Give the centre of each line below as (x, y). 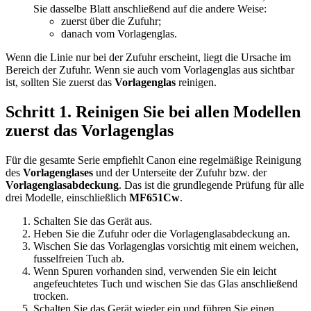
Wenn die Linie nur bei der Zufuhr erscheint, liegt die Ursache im (148, 58)
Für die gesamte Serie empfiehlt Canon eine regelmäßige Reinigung (153, 160)
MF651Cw (154, 198)
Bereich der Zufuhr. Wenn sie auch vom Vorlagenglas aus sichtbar (150, 70)
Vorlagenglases (58, 173)
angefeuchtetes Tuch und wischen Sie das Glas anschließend (166, 284)
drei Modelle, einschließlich (67, 198)
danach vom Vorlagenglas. (119, 34)
